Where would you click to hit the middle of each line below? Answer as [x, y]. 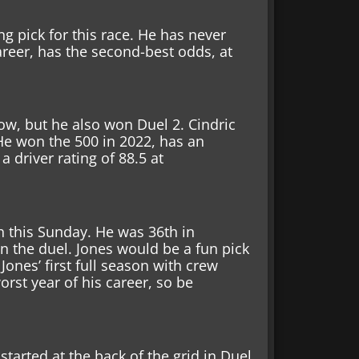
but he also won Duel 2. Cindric [131, 125]
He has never [182, 34]
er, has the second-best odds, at [125, 51]
